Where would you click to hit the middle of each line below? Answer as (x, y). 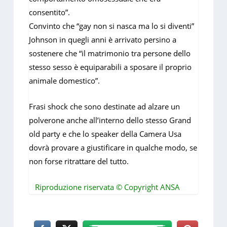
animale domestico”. (65, 80)
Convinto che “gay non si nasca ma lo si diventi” (112, 26)
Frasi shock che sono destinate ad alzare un (105, 106)
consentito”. (50, 12)
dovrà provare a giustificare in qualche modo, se (113, 147)
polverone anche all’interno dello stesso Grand (110, 120)
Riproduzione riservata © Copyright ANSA (105, 187)
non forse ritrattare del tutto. (79, 161)
